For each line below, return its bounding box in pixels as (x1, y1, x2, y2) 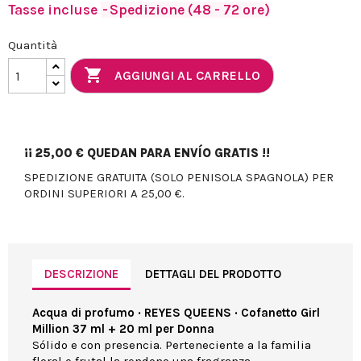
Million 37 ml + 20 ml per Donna (32, 322, 214, 337)
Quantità (8, 38, 57, 53)
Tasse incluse (8, 2, 101, 19)
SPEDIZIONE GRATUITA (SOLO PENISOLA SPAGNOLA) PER (24, 170, 334, 185)
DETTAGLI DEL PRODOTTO (145, 266, 282, 281)
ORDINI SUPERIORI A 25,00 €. (24, 186, 185, 201)
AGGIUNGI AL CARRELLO (114, 68, 261, 84)
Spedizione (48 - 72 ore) (110, 2, 270, 19)
